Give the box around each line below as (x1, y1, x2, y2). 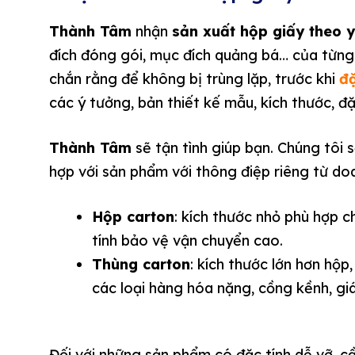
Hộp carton (92, 208, 174, 227)
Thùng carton (92, 255, 190, 274)
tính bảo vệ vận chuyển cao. (92, 231, 283, 250)
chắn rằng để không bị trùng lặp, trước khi (49, 70, 339, 89)
